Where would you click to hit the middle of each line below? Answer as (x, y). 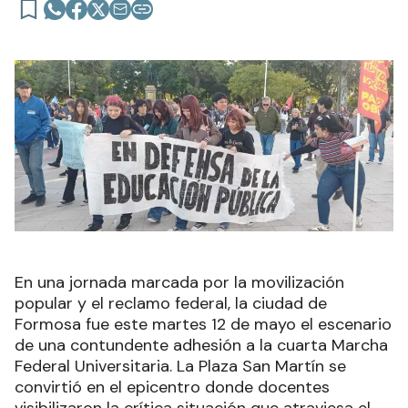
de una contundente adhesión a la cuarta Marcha (201, 345)
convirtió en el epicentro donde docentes (172, 387)
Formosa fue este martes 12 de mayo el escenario (203, 324)
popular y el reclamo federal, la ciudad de (171, 303)
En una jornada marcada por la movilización (179, 282)
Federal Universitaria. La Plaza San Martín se (180, 366)
